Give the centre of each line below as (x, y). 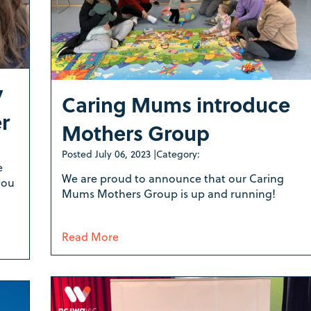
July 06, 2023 (123, 154)
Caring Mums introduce (176, 104)
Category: (178, 154)
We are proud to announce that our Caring (173, 178)
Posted (78, 154)
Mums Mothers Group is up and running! (170, 194)
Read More (90, 237)
